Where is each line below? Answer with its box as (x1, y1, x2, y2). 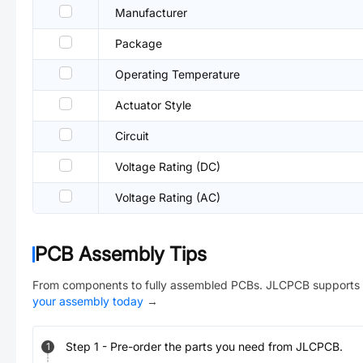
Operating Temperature (115, 67, 240, 81)
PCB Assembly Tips (35, 242, 207, 266)
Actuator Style (115, 98, 191, 112)
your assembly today (32, 294, 143, 308)
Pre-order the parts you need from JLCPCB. (110, 340, 343, 353)
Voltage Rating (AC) (115, 190, 220, 204)
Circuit (115, 129, 149, 143)
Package (115, 36, 162, 50)
